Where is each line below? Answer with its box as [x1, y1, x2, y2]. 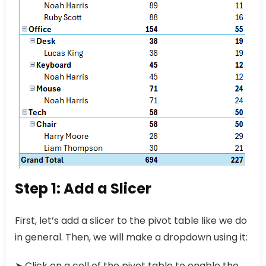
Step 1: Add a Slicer [15, 179, 151, 199]
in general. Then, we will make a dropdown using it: [15, 230, 248, 245]
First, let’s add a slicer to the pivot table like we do [15, 214, 247, 228]
